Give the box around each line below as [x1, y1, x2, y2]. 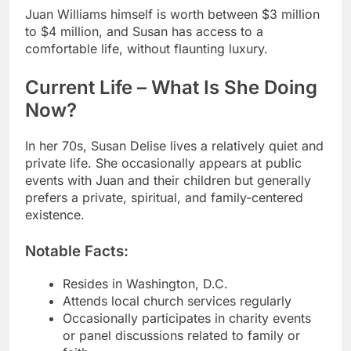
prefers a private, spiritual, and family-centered [25, 189, 303, 205]
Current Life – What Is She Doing [25, 76, 317, 100]
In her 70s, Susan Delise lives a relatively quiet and [25, 137, 324, 154]
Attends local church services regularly [63, 292, 291, 309]
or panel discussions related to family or [63, 327, 300, 343]
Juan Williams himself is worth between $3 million [25, 6, 320, 23]
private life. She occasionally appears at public [25, 154, 302, 171]
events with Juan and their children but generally [25, 172, 311, 188]
